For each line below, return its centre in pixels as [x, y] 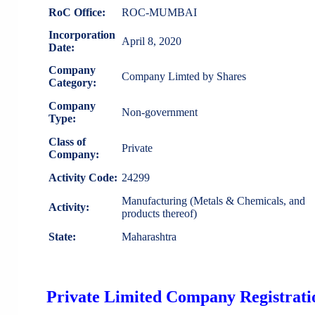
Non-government [160, 112]
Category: [72, 83]
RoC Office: [77, 13]
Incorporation [82, 35]
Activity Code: [83, 178]
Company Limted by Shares [184, 77]
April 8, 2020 [152, 41]
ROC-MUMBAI [159, 13]
